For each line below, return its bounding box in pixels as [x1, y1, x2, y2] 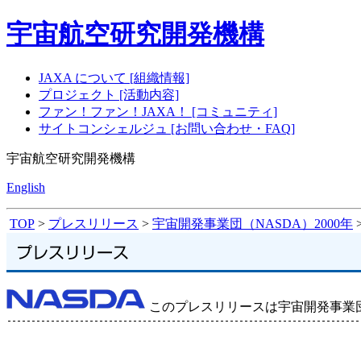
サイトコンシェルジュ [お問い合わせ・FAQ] [39, 121, 295, 135]
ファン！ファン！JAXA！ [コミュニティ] [39, 104, 277, 118]
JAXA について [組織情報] [39, 70, 189, 85]
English [6, 180, 45, 194]
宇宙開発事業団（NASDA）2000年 [152, 216, 353, 230]
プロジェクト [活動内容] [39, 87, 179, 102]
